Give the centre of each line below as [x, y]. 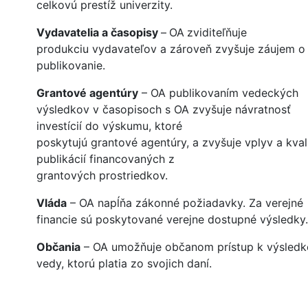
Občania [58, 247]
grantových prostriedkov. [102, 176]
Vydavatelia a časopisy [99, 33]
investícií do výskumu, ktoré [109, 126]
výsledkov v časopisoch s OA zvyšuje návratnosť [164, 110]
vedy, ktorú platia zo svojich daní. [124, 264]
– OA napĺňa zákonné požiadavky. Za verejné [185, 203]
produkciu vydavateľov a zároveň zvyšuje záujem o [171, 49]
